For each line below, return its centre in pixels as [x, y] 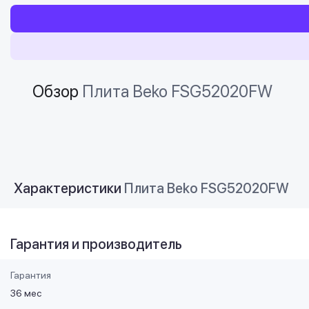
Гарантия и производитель [96, 244]
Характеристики [69, 188]
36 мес [26, 293]
